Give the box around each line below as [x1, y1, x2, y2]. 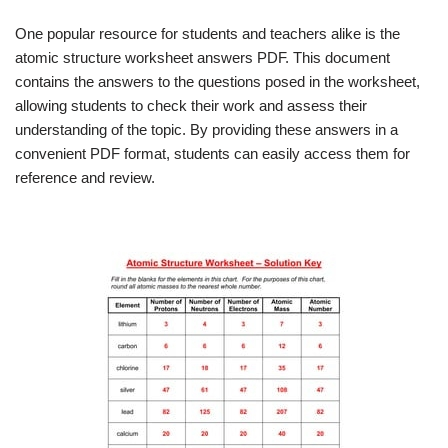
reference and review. [15, 169, 155, 186]
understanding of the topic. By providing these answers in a [15, 121, 398, 138]
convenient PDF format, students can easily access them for [15, 145, 410, 162]
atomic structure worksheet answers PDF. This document [15, 49, 390, 66]
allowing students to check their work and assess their [15, 97, 367, 114]
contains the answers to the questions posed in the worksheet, [15, 73, 420, 90]
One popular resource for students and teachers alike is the [15, 25, 400, 42]
